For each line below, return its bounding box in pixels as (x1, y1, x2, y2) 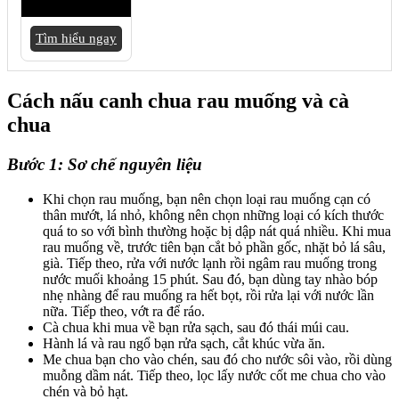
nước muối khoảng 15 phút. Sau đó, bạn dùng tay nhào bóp (43, 271, 378, 287)
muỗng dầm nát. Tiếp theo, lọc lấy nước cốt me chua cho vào (43, 367, 386, 383)
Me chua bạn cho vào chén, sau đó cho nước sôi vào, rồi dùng (43, 351, 392, 367)
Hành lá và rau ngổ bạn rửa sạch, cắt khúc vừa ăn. (43, 335, 325, 351)
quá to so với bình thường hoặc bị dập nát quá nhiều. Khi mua (43, 223, 391, 239)
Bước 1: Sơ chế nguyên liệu (7, 154, 202, 174)
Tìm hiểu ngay (36, 31, 117, 46)
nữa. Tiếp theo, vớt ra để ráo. (43, 303, 205, 319)
